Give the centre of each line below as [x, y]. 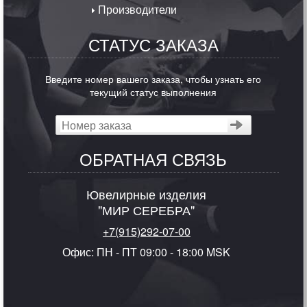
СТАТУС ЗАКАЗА [153, 44]
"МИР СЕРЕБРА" [147, 209]
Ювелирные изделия [147, 194]
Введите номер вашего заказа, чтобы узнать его [153, 78]
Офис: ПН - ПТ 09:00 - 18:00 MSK [147, 251]
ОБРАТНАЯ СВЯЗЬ [153, 158]
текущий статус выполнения [153, 91]
